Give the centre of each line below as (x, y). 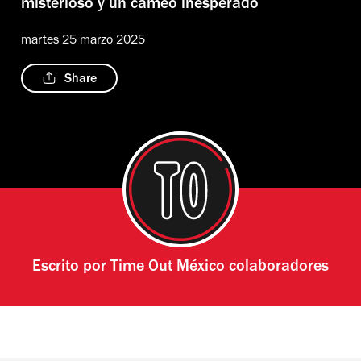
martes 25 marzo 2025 (83, 41)
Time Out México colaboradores (219, 268)
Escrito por (71, 268)
